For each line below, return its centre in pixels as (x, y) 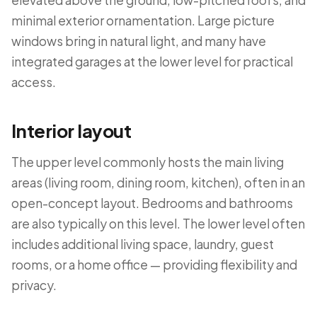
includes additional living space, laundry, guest (143, 244)
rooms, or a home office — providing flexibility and (154, 265)
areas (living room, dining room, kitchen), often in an (158, 183)
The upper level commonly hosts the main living (148, 162)
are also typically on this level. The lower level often (158, 224)
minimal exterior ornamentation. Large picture (143, 21)
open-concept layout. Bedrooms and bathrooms (152, 203)
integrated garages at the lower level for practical (152, 62)
